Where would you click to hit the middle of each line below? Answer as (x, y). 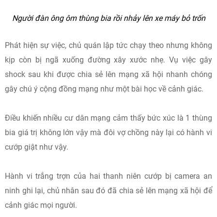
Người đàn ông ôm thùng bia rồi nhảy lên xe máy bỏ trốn (108, 18)
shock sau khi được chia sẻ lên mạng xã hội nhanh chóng (108, 74)
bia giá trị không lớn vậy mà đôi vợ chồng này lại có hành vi (108, 132)
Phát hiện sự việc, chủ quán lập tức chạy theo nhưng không (108, 45)
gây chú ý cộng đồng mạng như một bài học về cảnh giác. (104, 89)
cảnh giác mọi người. (41, 205)
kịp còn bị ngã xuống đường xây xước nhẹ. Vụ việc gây (108, 60)
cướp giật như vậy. (37, 147)
